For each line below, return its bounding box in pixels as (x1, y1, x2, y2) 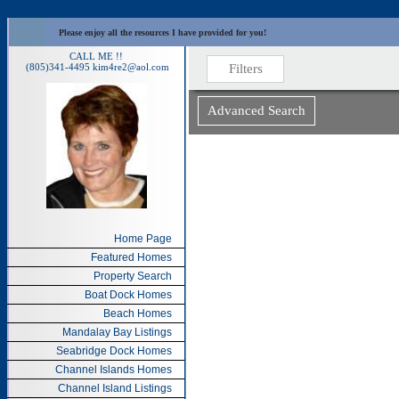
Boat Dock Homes (85, 289, 172, 301)
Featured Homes (91, 251, 172, 264)
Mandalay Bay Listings (62, 326, 172, 338)
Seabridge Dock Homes (56, 345, 172, 357)
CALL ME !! (69, 51, 123, 61)
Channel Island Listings (58, 382, 172, 395)
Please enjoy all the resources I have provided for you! (59, 28, 266, 37)
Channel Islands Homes (55, 363, 172, 376)
